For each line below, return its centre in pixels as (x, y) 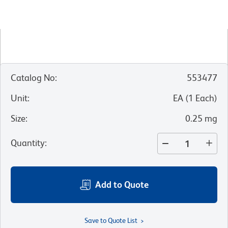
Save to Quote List (111, 221)
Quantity (28, 143)
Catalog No (33, 78)
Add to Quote (122, 185)
